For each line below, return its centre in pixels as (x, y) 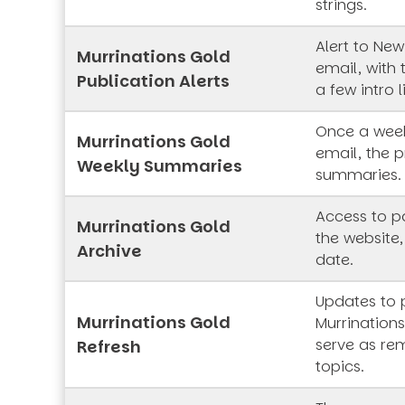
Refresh (109, 347)
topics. (340, 367)
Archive (109, 251)
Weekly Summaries (160, 166)
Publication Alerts (153, 81)
